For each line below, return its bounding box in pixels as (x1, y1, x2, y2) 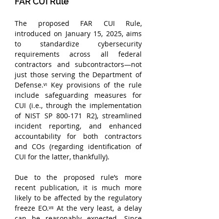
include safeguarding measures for (15, 90, 142, 100)
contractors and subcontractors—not (15, 60, 142, 69)
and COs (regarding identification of (15, 142, 142, 151)
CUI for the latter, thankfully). (15, 152, 111, 161)
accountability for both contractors (15, 131, 142, 141)
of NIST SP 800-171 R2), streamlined (15, 111, 142, 120)
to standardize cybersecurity (15, 39, 142, 48)
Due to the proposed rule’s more (15, 173, 142, 182)
